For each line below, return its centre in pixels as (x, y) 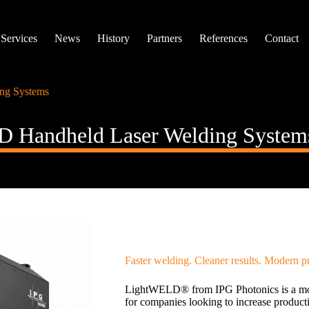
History (113, 38)
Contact (281, 38)
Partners (164, 38)
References (223, 38)
